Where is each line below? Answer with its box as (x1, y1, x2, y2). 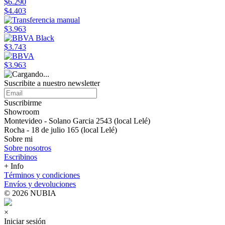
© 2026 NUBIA (4, 189, 56, 198)
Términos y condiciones (4, 171, 80, 180)
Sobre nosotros (4, 144, 51, 153)
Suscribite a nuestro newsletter (4, 79, 100, 88)
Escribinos (4, 153, 37, 162)
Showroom (4, 107, 39, 117)
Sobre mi (4, 135, 33, 144)
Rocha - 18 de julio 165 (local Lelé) (4, 126, 117, 135)
